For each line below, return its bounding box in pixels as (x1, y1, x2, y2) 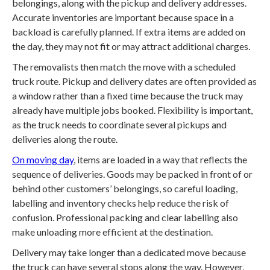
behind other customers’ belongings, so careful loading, (12, 183, 237, 195)
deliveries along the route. (12, 133, 118, 145)
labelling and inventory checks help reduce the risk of (12, 197, 229, 209)
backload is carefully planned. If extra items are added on (12, 26, 245, 38)
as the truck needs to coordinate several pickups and (12, 119, 227, 131)
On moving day (12, 154, 74, 166)
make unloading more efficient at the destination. (12, 226, 213, 238)
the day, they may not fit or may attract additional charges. (12, 40, 250, 52)
